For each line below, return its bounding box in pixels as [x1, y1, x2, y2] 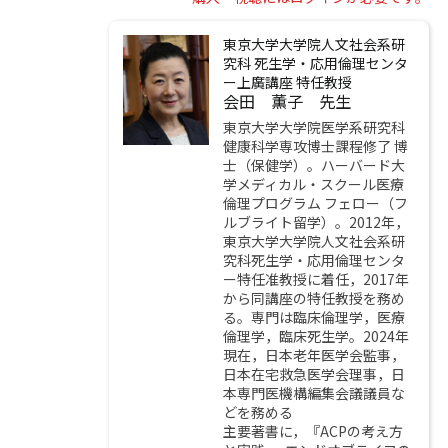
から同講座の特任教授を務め [222, 287, 405, 308]
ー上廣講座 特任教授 [222, 71, 352, 92]
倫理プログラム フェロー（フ [222, 192, 408, 213]
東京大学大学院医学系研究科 [222, 116, 405, 137]
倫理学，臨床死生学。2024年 [222, 325, 409, 346]
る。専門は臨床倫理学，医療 [222, 306, 405, 327]
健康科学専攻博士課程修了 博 [222, 135, 408, 156]
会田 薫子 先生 [222, 88, 351, 113]
